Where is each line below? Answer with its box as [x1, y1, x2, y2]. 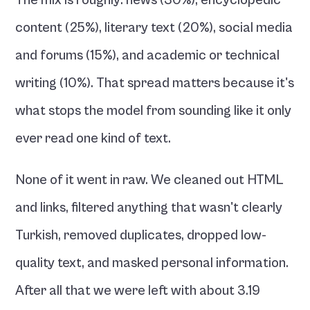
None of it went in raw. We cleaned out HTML [15, 172, 284, 188]
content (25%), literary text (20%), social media [15, 20, 293, 36]
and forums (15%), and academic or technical [15, 48, 280, 64]
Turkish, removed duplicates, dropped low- [15, 228, 267, 244]
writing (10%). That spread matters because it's [15, 75, 295, 91]
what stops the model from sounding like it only [15, 103, 292, 119]
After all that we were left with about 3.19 [15, 283, 261, 299]
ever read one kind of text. [15, 131, 172, 147]
